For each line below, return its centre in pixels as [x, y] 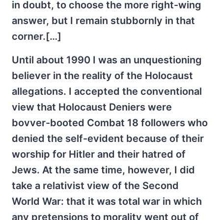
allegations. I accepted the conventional [107, 91]
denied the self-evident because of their [108, 138]
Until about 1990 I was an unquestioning [107, 60]
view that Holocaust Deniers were [92, 107]
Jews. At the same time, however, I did [103, 170]
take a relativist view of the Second [95, 185]
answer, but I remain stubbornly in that [103, 20]
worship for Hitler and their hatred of [99, 154]
